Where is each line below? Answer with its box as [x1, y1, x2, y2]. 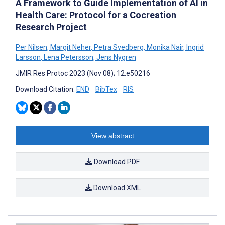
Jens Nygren [95, 53, 136, 61]
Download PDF [92, 157, 140, 166]
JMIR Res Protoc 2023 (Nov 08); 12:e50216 [16, 69, 150, 77]
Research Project [16, 21, 87, 32]
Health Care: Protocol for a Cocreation [16, 9, 176, 20]
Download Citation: [16, 85, 76, 93]
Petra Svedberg [92, 43, 144, 51]
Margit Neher [49, 43, 91, 51]
